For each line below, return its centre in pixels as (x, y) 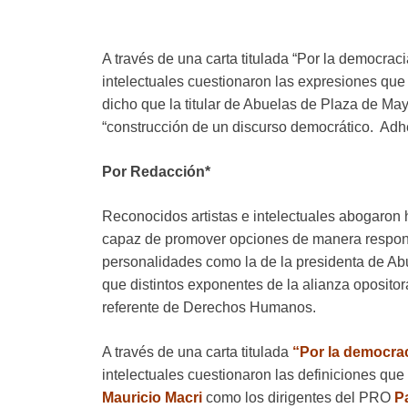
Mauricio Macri (152, 398)
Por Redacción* (156, 172)
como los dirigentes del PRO (298, 398)
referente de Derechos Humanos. (209, 308)
